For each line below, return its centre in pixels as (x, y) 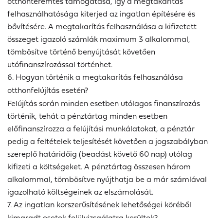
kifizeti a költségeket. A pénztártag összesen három (99, 167)
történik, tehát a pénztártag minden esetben (87, 116)
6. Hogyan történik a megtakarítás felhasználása (95, 77)
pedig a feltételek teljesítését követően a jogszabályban (108, 141)
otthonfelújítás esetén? (48, 90)
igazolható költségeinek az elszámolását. (80, 192)
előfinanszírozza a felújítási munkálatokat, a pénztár (101, 129)
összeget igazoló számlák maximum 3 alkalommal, (99, 39)
